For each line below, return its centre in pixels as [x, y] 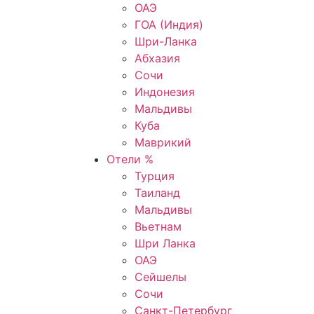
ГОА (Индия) [169, 25]
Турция [155, 176]
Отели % [130, 159]
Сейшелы [161, 277]
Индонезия [165, 92]
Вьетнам [158, 226]
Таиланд [157, 193]
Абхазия [157, 58]
